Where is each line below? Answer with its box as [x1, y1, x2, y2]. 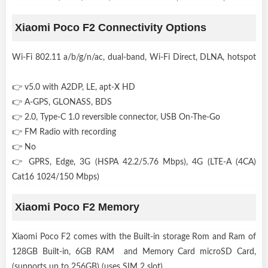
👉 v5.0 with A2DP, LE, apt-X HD [12, 83, 140, 92]
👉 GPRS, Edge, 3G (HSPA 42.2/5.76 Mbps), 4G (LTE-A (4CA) [12, 157, 256, 166]
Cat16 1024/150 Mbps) [12, 172, 104, 181]
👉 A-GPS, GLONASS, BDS [12, 98, 117, 106]
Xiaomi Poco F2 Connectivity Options [15, 21, 206, 33]
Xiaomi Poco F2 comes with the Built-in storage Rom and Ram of [12, 232, 256, 241]
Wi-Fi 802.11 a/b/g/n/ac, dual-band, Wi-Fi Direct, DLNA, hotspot [12, 53, 256, 62]
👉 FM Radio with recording [12, 127, 121, 136]
